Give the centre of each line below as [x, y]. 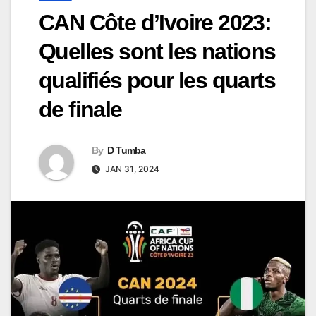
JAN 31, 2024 [131, 169]
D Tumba [126, 151]
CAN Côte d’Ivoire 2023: [155, 23]
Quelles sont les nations [157, 52]
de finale [80, 110]
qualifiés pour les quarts [157, 81]
